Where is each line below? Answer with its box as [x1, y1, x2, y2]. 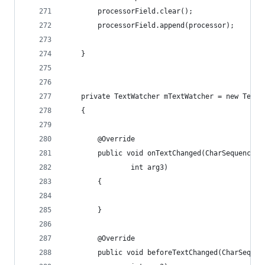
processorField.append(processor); [64, 21, 234, 30]
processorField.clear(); [64, 7, 193, 15]
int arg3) [64, 163, 168, 172]
